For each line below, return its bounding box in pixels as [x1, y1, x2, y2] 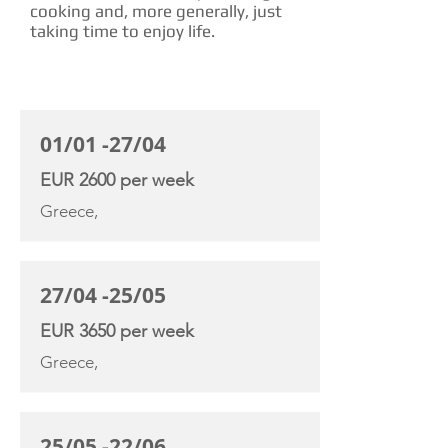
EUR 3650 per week [40, 320, 194, 342]
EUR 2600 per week [40, 169, 194, 191]
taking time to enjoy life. [30, 21, 215, 41]
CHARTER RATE [20, 86, 141, 105]
